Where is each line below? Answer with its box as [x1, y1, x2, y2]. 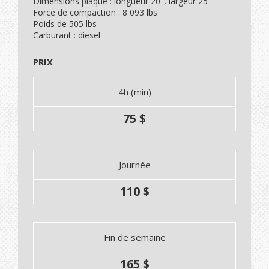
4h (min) [118, 86, 151, 98]
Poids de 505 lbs [33, 18, 97, 30]
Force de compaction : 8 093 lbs [33, 7, 157, 19]
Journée [118, 159, 151, 171]
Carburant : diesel [33, 29, 100, 41]
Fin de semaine [103, 231, 166, 244]
